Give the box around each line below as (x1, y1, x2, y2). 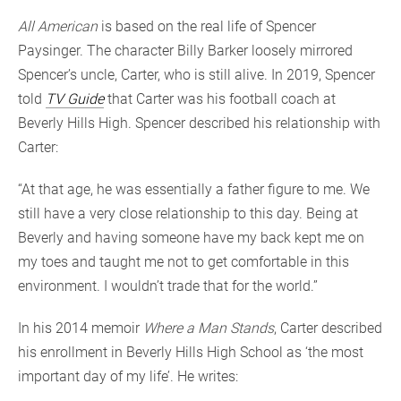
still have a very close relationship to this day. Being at (18, 204, 358, 222)
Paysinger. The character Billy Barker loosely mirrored (18, 41, 353, 59)
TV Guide (46, 90, 104, 107)
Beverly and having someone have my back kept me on (18, 228, 364, 246)
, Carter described (274, 319, 382, 337)
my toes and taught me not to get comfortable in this (18, 252, 349, 270)
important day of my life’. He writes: (18, 367, 238, 385)
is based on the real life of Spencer (98, 17, 316, 35)
